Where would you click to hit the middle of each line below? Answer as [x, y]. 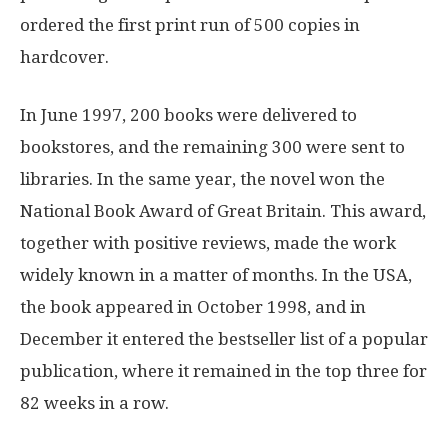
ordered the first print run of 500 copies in [190, 24]
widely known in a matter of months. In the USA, [216, 274]
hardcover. [64, 56]
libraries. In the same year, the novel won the [202, 178]
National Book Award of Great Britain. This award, [223, 210]
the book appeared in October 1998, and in [193, 306]
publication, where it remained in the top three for [223, 370]
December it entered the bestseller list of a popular [224, 338]
